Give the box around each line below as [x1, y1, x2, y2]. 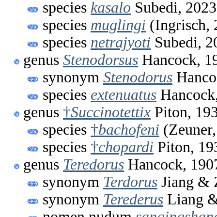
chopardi [98, 138, 154, 155]
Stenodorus [103, 68, 172, 86]
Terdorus [103, 173, 157, 190]
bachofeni [98, 121, 159, 138]
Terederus [103, 190, 163, 208]
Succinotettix [71, 103, 151, 121]
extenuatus [91, 86, 156, 103]
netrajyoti [91, 33, 151, 51]
